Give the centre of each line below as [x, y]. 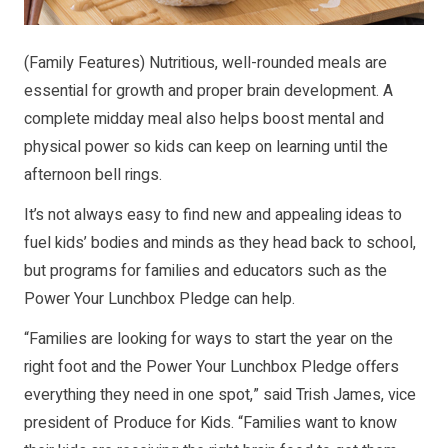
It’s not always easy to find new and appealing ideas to [213, 215]
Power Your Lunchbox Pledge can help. [159, 299]
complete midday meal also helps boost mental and [204, 119]
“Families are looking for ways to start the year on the [208, 339]
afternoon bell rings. [93, 175]
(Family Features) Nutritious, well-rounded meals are [205, 63]
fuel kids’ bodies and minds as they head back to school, [220, 243]
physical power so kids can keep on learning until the [206, 147]
